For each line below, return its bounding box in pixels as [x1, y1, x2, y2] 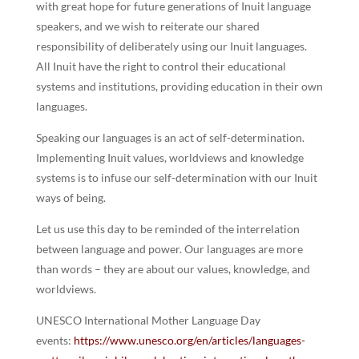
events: [35, 333, 74, 347]
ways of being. [35, 190, 106, 204]
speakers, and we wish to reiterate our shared [35, 18, 260, 33]
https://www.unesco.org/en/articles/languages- [73, 333, 305, 347]
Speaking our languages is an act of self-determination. [35, 130, 305, 144]
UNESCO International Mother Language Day [35, 313, 260, 327]
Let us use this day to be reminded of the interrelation [35, 221, 300, 236]
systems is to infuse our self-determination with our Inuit [35, 170, 317, 184]
